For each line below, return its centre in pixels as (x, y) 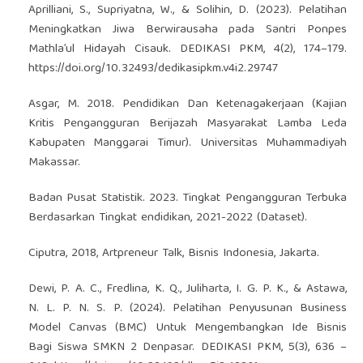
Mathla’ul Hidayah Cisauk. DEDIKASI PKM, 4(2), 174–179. (188, 49)
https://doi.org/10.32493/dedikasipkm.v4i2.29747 (153, 68)
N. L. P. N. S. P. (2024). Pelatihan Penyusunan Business (188, 308)
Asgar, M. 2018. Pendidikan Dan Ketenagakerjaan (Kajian (188, 104)
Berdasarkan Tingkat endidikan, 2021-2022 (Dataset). (167, 218)
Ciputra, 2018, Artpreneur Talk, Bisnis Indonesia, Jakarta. (173, 253)
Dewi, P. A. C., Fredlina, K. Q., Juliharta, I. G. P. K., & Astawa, (188, 289)
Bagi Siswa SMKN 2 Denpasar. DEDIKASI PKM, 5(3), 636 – (188, 347)
